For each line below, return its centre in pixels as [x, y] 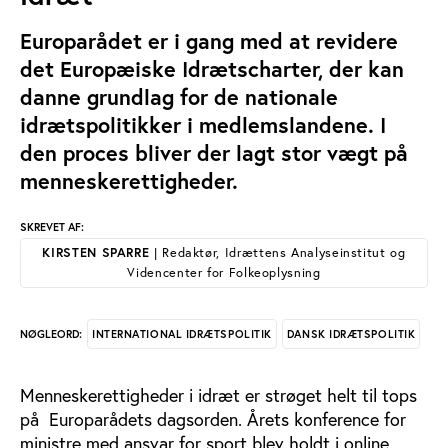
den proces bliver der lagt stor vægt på [214, 153]
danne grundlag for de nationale [179, 97]
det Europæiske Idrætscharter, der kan [212, 69]
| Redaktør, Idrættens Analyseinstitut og [277, 252]
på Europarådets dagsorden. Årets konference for [213, 418]
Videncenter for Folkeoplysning [224, 272]
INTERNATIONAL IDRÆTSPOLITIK [182, 333]
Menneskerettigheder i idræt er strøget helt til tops [218, 394]
